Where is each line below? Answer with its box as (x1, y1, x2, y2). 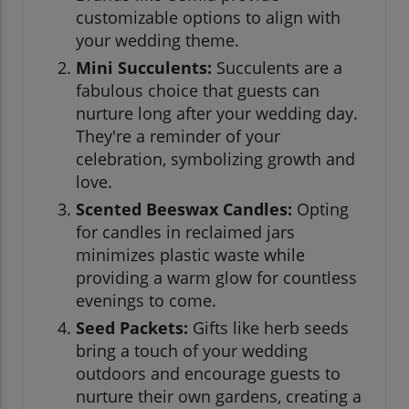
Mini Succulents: (76, 57, 212, 79)
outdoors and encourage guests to (76, 362, 341, 385)
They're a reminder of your (76, 125, 280, 148)
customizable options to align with (76, 6, 341, 29)
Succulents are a (212, 57, 342, 79)
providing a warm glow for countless (76, 267, 357, 289)
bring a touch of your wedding (76, 340, 308, 362)
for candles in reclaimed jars (76, 221, 295, 244)
